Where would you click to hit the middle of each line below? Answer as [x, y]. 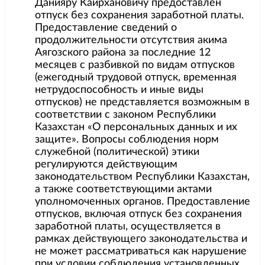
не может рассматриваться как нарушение [141, 252]
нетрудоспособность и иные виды [119, 90]
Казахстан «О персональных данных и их [136, 127]
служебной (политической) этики [117, 152]
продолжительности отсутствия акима [131, 41]
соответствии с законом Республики [125, 115]
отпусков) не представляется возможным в [142, 103]
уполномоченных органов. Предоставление [143, 202]
